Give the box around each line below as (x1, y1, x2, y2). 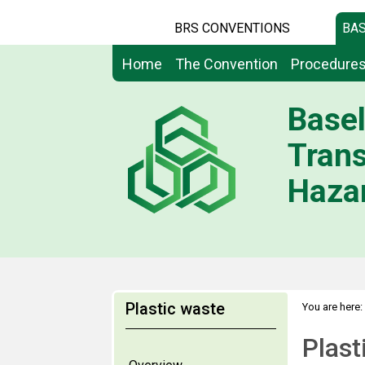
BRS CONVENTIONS (174, 20, 290, 36)
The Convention (175, 55, 278, 73)
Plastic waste (125, 299, 225, 319)
